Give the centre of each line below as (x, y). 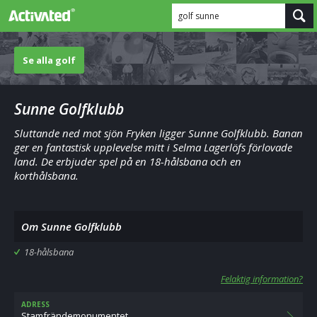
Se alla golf (49, 60)
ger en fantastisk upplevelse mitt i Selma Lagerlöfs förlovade (153, 147)
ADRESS (35, 304)
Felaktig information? (262, 279)
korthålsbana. (46, 175)
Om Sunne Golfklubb (71, 226)
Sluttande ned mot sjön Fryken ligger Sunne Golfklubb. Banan (158, 133)
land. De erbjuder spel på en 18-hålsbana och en (128, 161)
